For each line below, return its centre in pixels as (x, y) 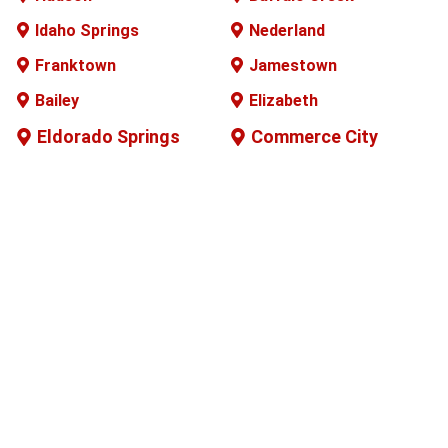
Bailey (57, 100)
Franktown (75, 65)
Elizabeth (283, 100)
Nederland (287, 30)
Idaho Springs (87, 30)
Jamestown (293, 65)
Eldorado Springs (108, 136)
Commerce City (314, 136)
